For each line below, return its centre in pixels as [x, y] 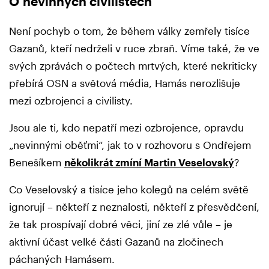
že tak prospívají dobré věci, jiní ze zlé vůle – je [121, 224]
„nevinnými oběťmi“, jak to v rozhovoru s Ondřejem [130, 144]
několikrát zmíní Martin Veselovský [149, 162]
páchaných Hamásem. [63, 258]
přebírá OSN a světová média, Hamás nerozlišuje [125, 83]
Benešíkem [37, 162]
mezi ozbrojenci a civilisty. [72, 100]
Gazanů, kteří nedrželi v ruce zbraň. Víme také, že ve [134, 48]
